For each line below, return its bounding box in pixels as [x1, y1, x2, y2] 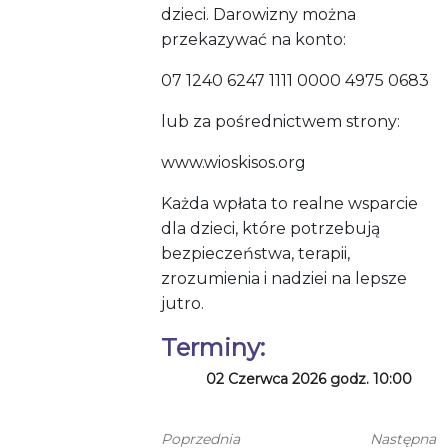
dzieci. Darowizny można [161, 5, 357, 25]
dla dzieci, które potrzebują [161, 219, 381, 239]
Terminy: [161, 333, 266, 363]
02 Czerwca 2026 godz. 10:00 [206, 370, 413, 389]
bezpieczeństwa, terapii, [161, 244, 351, 264]
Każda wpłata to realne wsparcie [161, 194, 419, 214]
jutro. [161, 294, 209, 314]
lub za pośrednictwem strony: [161, 112, 401, 132]
